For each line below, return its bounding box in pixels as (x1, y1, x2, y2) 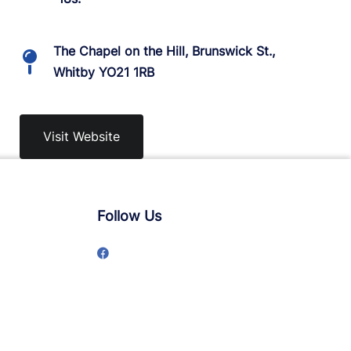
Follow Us (96, 208, 161, 224)
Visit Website (42, 128, 120, 144)
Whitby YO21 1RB (53, 64, 155, 80)
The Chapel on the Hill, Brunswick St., (53, 43, 276, 59)
